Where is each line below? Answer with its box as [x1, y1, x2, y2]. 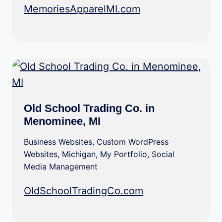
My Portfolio [100, 149, 147, 160]
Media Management [24, 162, 98, 172]
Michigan [62, 149, 96, 160]
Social [152, 149, 174, 160]
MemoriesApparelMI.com [24, 3, 140, 15]
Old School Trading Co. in [24, 102, 155, 115]
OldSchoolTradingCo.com [24, 185, 143, 197]
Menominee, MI [24, 115, 101, 128]
